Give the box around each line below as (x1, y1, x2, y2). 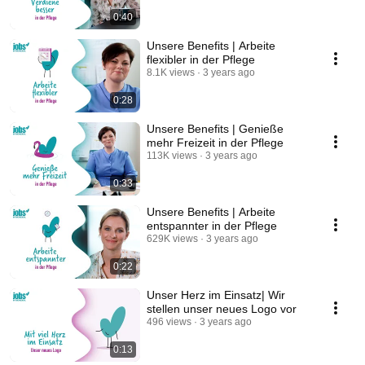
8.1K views (147, 67, 195, 79)
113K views (147, 150, 197, 162)
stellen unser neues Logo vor (147, 302, 297, 316)
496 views (147, 316, 191, 328)
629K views (147, 233, 198, 245)
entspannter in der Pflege (147, 219, 277, 233)
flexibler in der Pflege (147, 53, 255, 67)
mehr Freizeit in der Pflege (147, 136, 284, 150)
